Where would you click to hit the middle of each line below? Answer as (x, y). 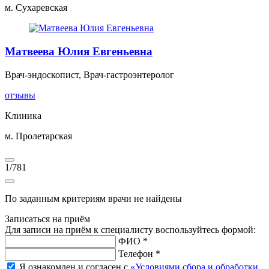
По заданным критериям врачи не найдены (93, 198)
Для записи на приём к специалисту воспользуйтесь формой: (130, 229)
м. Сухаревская (36, 8)
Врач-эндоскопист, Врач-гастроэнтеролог (89, 74)
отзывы (20, 95)
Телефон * (139, 253)
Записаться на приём (47, 219)
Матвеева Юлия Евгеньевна (79, 52)
